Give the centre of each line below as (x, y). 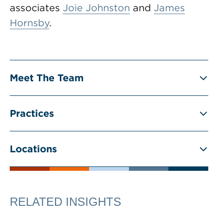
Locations (33, 149)
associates (36, 8)
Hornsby (29, 23)
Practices (32, 113)
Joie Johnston (96, 8)
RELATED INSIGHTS (65, 202)
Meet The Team (47, 78)
